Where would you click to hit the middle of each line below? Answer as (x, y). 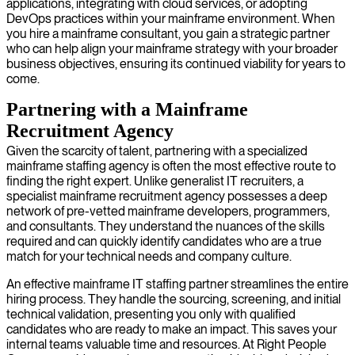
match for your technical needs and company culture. (149, 256)
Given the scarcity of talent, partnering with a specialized (157, 151)
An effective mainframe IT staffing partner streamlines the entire (177, 284)
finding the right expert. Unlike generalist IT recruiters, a (155, 181)
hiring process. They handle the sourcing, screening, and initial (174, 299)
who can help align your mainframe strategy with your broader (172, 48)
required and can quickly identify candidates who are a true (164, 241)
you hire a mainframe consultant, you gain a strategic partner (168, 33)
